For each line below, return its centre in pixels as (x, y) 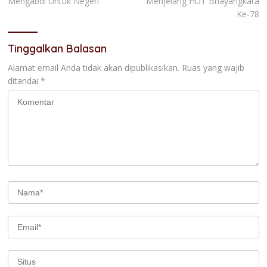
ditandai (24, 80)
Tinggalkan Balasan (57, 48)
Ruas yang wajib (213, 67)
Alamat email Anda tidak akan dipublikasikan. (94, 67)
